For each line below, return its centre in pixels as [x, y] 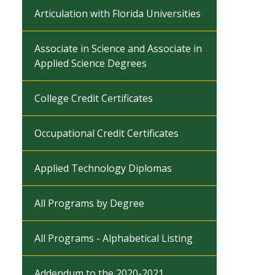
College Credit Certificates [94, 98]
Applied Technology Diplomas [103, 168]
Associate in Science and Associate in [118, 48]
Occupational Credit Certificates [107, 133]
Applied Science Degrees [91, 63]
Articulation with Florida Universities [118, 14]
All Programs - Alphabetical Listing [114, 238]
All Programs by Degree [89, 203]
